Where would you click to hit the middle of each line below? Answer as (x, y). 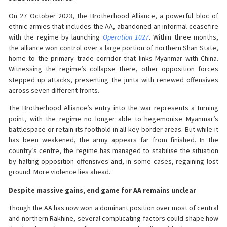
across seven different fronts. (54, 90)
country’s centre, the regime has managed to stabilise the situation (113, 151)
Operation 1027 (126, 37)
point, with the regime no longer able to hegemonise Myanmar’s (113, 119)
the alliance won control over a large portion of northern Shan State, (113, 47)
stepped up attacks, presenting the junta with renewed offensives (113, 79)
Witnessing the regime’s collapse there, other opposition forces (113, 69)
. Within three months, (184, 37)
